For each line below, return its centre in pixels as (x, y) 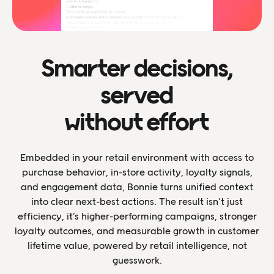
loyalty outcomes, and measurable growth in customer (137, 231)
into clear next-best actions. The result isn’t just (137, 202)
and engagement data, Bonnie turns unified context (137, 187)
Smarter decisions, (137, 69)
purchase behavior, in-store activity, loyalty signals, (137, 172)
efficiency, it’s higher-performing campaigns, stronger (137, 217)
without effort (137, 123)
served (137, 96)
